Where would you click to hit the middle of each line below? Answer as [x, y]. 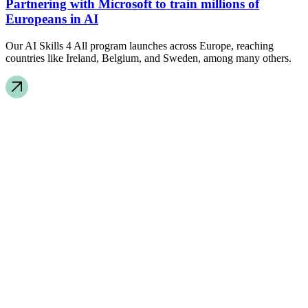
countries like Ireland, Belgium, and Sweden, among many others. [148, 58]
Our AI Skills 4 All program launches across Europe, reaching [140, 46]
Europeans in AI [52, 19]
